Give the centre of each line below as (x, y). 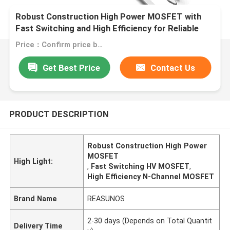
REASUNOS (106, 198)
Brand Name (36, 198)
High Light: (34, 161)
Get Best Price (72, 68)
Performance (42, 40)
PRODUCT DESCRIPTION (59, 114)
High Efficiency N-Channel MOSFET (151, 176)
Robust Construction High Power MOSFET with (109, 17)
